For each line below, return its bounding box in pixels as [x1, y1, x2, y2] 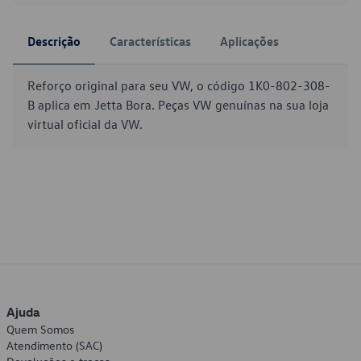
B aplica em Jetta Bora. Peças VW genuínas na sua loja [27, 97, 329, 113]
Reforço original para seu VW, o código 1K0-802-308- [27, 77, 330, 93]
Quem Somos [6, 322, 74, 337]
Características [110, 33, 191, 49]
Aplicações [220, 33, 279, 49]
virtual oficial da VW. [27, 116, 143, 132]
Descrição [27, 33, 81, 49]
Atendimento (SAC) [6, 338, 102, 353]
